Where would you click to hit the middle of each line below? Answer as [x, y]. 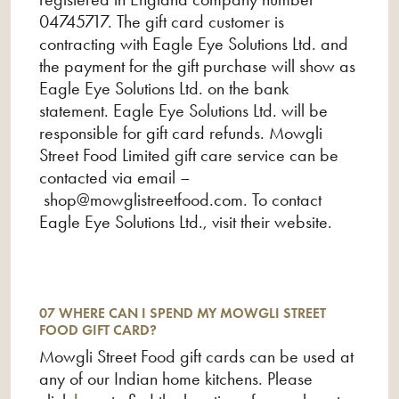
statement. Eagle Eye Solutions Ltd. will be [183, 110]
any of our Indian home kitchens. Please [176, 379]
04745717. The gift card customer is [162, 21]
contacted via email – [115, 177]
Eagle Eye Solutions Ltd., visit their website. [186, 222]
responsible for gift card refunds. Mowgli [181, 133]
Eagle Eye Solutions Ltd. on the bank [164, 88]
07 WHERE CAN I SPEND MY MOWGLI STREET [183, 313]
